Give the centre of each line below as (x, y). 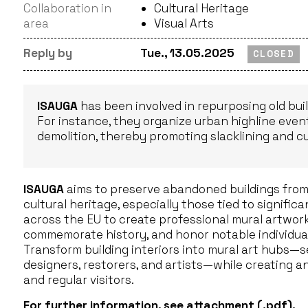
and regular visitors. (79, 280)
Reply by (48, 53)
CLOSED (274, 54)
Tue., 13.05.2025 (187, 53)
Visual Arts (184, 23)
